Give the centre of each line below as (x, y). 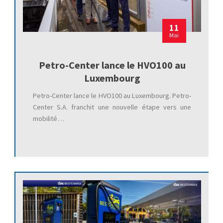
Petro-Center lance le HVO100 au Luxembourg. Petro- (112, 95)
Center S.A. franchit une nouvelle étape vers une (112, 107)
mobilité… (48, 118)
